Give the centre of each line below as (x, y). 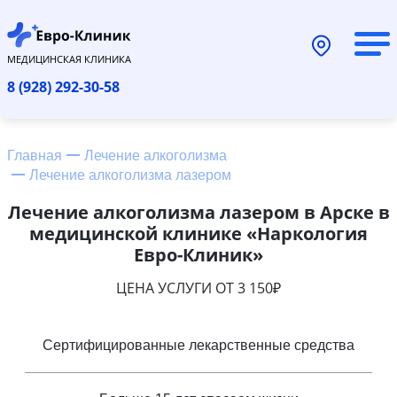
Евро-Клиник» (198, 254)
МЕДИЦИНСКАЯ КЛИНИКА (69, 58)
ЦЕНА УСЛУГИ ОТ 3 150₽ (198, 288)
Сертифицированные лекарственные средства (198, 345)
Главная (35, 155)
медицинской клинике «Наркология (198, 233)
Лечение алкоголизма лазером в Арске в (198, 212)
